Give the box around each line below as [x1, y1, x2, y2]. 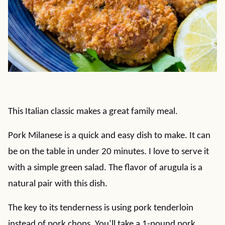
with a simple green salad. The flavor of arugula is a [8, 163, 202, 173]
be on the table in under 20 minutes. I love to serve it [8, 147, 209, 157]
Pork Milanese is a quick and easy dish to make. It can [8, 131, 210, 141]
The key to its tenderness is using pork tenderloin [8, 203, 193, 213]
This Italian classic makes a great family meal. [8, 107, 178, 117]
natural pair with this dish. [8, 179, 107, 189]
